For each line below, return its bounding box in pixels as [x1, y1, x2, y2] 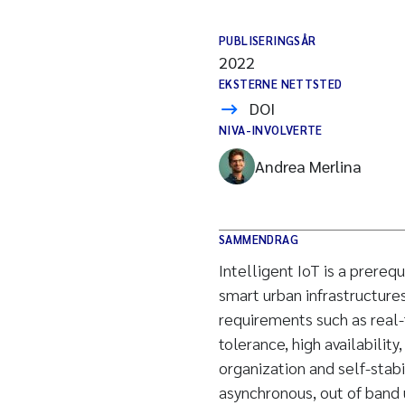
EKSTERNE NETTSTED [219, 76, 343, 91]
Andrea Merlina [255, 155, 362, 176]
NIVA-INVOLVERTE [219, 122, 323, 137]
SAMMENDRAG [219, 231, 298, 247]
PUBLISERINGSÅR [219, 33, 316, 48]
